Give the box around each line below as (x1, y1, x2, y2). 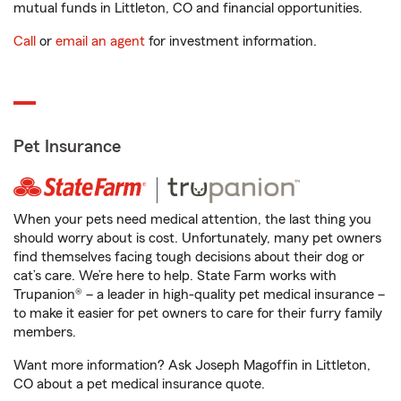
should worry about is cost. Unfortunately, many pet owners (13, 231, 381, 245)
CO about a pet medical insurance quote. (13, 377, 265, 391)
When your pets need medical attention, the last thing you (13, 212, 371, 226)
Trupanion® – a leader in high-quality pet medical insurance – (13, 287, 385, 302)
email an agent (55, 34, 145, 48)
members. (13, 325, 76, 339)
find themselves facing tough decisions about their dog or (13, 250, 364, 264)
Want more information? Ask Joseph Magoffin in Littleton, (13, 358, 371, 372)
